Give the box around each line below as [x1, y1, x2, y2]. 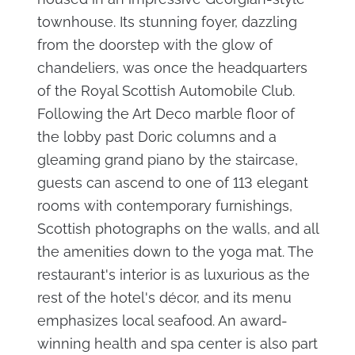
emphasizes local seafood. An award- [36, 311, 288, 329]
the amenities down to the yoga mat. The [36, 242, 314, 260]
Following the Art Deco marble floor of [36, 105, 295, 122]
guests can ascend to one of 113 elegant [36, 174, 308, 191]
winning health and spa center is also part [36, 334, 318, 352]
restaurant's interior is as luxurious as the [36, 265, 310, 283]
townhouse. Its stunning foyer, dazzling [36, 13, 297, 30]
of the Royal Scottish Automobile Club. [36, 82, 295, 99]
